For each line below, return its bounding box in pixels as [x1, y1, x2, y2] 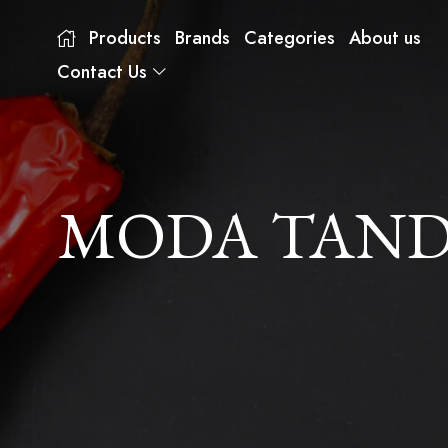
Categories [244, 25, 335, 51]
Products [89, 25, 161, 51]
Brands [175, 25, 230, 51]
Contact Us [57, 59, 147, 85]
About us [349, 25, 421, 51]
